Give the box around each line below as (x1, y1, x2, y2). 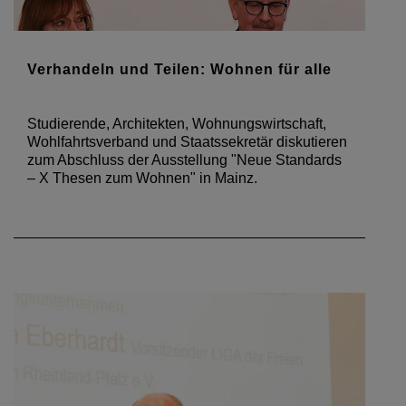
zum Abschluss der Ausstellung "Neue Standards (27, 151, 342, 168)
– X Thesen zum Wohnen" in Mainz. (27, 169, 257, 186)
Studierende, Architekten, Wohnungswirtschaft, (27, 115, 326, 131)
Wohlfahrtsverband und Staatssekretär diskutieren (27, 133, 347, 150)
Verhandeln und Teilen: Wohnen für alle (27, 61, 332, 77)
